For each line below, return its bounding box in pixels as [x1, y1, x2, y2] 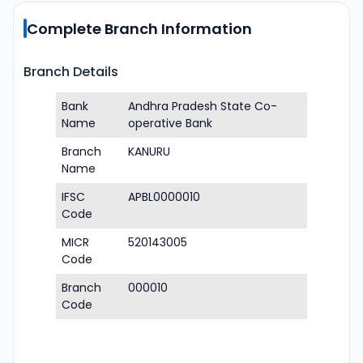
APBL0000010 [128, 189, 200, 205]
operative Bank [128, 115, 212, 131]
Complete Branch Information [27, 18, 252, 39]
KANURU [128, 143, 170, 160]
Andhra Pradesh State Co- [128, 98, 277, 114]
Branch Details [23, 62, 118, 81]
